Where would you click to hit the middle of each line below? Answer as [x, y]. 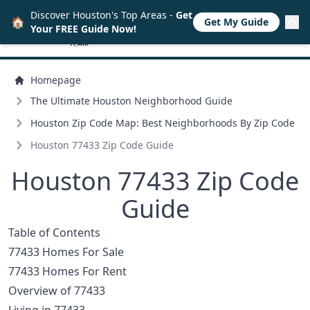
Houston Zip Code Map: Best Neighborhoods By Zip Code [163, 122]
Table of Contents [54, 232]
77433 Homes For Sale [66, 252]
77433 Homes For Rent [67, 271]
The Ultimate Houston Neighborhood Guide [131, 100]
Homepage [56, 80]
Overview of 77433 [57, 290]
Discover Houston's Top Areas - [103, 15]
